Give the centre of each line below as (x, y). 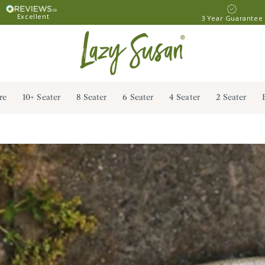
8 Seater (91, 97)
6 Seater (138, 97)
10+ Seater (41, 97)
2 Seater (231, 97)
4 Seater (185, 97)
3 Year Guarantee (232, 18)
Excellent (33, 16)
